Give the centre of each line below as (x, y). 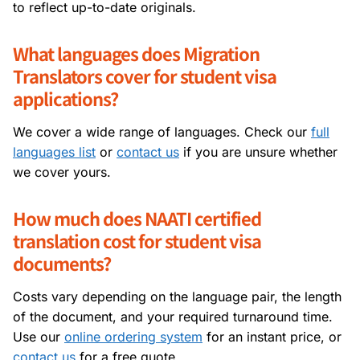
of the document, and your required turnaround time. (173, 316)
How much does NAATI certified (137, 217)
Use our (39, 336)
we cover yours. (62, 172)
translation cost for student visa (137, 240)
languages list (54, 151)
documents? (62, 262)
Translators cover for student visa (145, 75)
